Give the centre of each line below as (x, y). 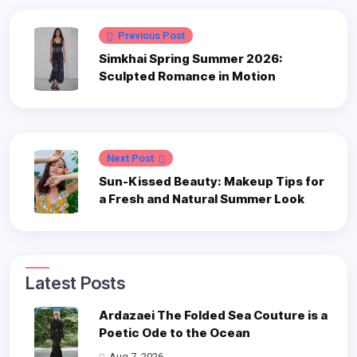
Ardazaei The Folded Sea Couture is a (213, 316)
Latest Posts (80, 283)
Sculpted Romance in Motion (187, 76)
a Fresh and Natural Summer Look (201, 199)
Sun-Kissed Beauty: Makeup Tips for (211, 182)
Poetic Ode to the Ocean (174, 333)
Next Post (130, 159)
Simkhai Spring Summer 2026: (190, 59)
